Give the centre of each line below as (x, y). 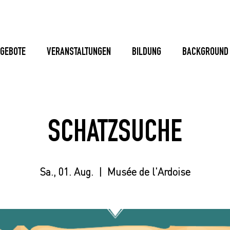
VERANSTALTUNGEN (79, 53)
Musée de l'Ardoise (149, 172)
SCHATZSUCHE (115, 135)
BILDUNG (147, 53)
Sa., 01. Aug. (66, 172)
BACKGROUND (205, 53)
